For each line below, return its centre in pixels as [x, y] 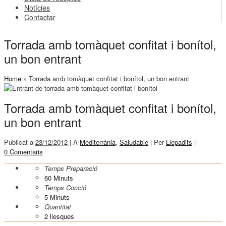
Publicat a [19, 142]
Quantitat [58, 207]
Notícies [37, 8]
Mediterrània [98, 142]
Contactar [40, 17]
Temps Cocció [65, 188]
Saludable [134, 142]
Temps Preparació [71, 168]
